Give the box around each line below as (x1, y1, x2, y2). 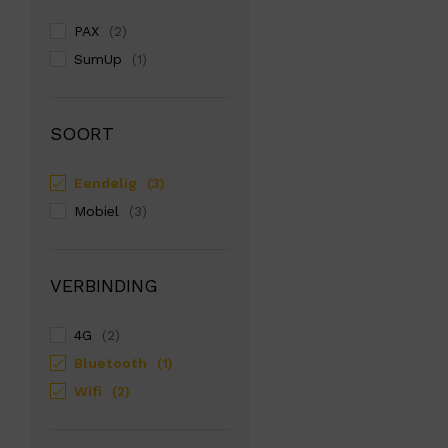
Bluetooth (74, 354, 147, 371)
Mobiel (74, 202, 119, 219)
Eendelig (74, 174, 137, 191)
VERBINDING (50, 274, 158, 296)
